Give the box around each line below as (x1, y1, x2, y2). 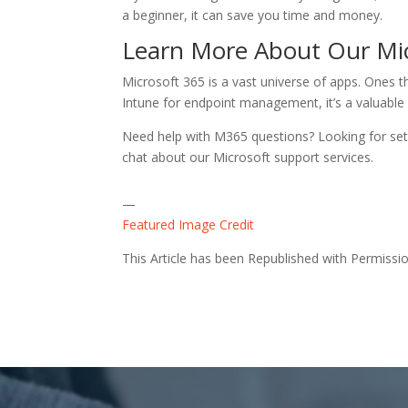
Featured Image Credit (122, 216, 255, 233)
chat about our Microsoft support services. (122, 148, 374, 166)
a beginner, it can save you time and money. (122, 6, 383, 24)
